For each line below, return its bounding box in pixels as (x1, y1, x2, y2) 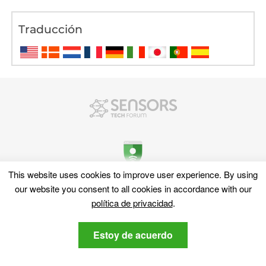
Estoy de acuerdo (93, 228, 173, 242)
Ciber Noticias (11, 232, 66, 245)
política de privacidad (91, 197, 173, 209)
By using (224, 168, 258, 180)
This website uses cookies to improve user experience (8, 168, 219, 180)
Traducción (18, 22, 83, 36)
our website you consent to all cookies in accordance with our (14, 182, 252, 195)
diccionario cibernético (11, 246, 98, 259)
